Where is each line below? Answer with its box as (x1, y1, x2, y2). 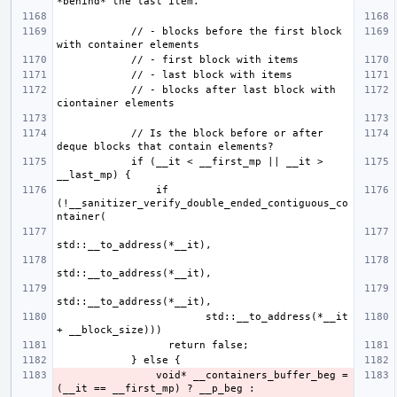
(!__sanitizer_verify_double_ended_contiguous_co (57, 197, 348, 209)
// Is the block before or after (57, 127, 131, 139)
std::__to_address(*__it (57, 310, 206, 323)
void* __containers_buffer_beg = (57, 369, 156, 381)
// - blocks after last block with (57, 83, 131, 96)
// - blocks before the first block (57, 25, 131, 37)
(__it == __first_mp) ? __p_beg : (57, 382, 255, 394)
